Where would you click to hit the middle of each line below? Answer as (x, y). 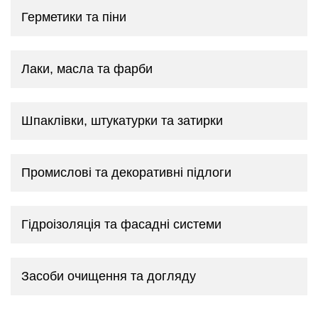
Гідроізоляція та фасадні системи (121, 224)
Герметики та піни (74, 17)
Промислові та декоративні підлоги (126, 172)
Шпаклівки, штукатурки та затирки (122, 120)
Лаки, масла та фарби (87, 68)
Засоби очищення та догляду (109, 276)
